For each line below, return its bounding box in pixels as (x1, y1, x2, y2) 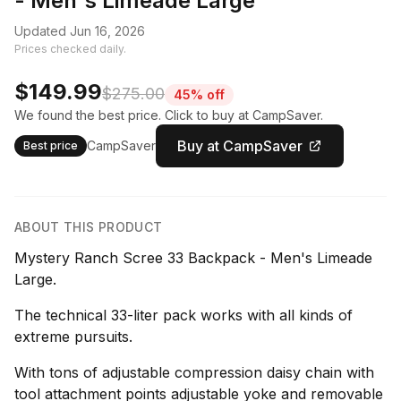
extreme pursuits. (14, 327, 132, 346)
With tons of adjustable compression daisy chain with (14, 363, 374, 381)
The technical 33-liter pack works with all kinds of (14, 305, 353, 324)
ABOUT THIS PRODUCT (14, 218, 163, 235)
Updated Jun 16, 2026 (14, 22, 145, 38)
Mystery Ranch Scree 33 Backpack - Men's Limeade (14, 248, 372, 267)
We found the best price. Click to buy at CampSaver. (14, 107, 323, 123)
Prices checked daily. (14, 41, 126, 55)
